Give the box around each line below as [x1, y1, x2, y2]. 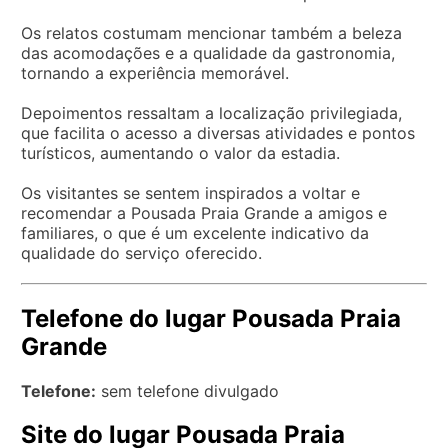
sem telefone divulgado [96, 380, 279, 401]
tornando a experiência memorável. [21, 62, 289, 83]
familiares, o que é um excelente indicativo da [21, 222, 369, 243]
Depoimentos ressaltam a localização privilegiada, [21, 102, 402, 123]
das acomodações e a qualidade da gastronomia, [21, 42, 395, 63]
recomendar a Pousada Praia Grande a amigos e [21, 202, 387, 223]
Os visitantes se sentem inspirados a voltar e [21, 182, 360, 203]
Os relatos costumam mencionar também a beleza [21, 22, 402, 43]
